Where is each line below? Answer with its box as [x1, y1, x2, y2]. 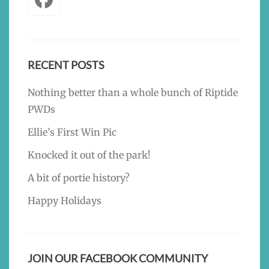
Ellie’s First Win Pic [28, 126, 116, 138]
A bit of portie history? [28, 172, 130, 184]
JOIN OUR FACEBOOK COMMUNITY [28, 252, 208, 265]
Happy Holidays [28, 195, 101, 207]
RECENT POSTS [28, 58, 104, 71]
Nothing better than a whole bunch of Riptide [28, 86, 238, 98]
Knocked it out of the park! [28, 149, 151, 161]
